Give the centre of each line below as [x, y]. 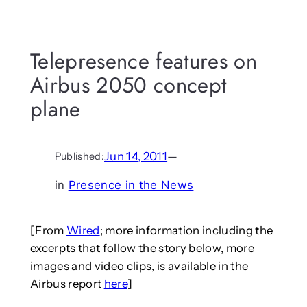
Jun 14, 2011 [136, 156]
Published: [79, 156]
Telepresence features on [143, 62]
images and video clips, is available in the [139, 266]
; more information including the [186, 230]
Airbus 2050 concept [128, 86]
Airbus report [67, 283]
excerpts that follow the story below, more [142, 248]
